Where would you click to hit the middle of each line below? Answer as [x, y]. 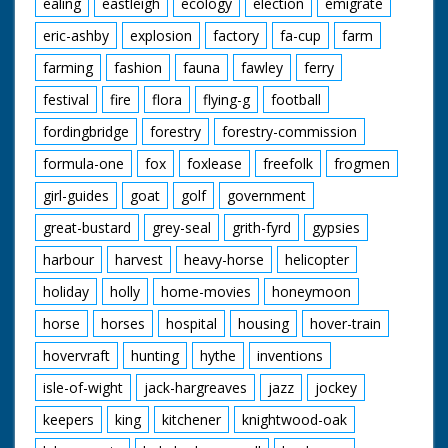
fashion [138, 67]
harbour [68, 259]
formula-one [83, 163]
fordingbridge [86, 131]
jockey [336, 387]
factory [236, 35]
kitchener [191, 419]
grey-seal [181, 227]
